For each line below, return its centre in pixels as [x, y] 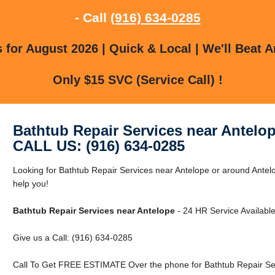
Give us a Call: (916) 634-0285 [72, 237]
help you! [30, 183]
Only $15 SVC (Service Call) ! [137, 79]
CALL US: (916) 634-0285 [99, 145]
